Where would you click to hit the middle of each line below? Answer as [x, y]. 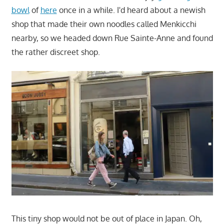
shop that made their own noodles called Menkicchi [104, 24]
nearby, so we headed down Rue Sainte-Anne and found [112, 38]
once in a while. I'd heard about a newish [131, 10]
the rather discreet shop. [55, 52]
